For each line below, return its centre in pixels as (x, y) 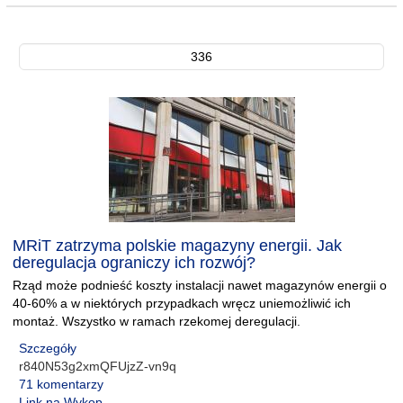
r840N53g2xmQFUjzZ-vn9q (98, 366)
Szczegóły (48, 348)
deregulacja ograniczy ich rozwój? (134, 263)
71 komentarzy (61, 384)
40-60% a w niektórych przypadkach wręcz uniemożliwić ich (182, 303)
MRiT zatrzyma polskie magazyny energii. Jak (177, 246)
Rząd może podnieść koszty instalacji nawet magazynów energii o (200, 285)
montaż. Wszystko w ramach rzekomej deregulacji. (157, 321)
